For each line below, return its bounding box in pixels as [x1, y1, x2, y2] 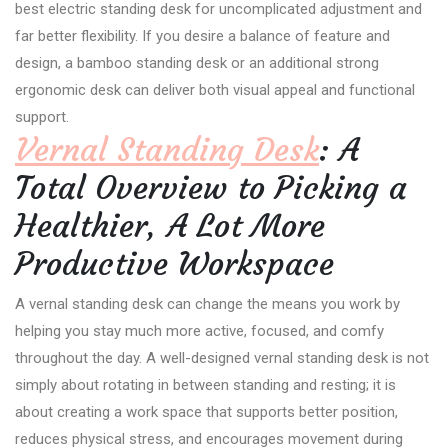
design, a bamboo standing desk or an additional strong [15, 53, 379, 72]
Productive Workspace [15, 243, 334, 284]
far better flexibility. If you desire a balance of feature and [15, 26, 390, 45]
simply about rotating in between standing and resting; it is [15, 375, 396, 394]
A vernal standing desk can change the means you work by [15, 294, 400, 313]
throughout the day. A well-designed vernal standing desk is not [15, 348, 429, 367]
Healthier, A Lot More [15, 205, 325, 246]
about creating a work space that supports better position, [15, 402, 398, 421]
